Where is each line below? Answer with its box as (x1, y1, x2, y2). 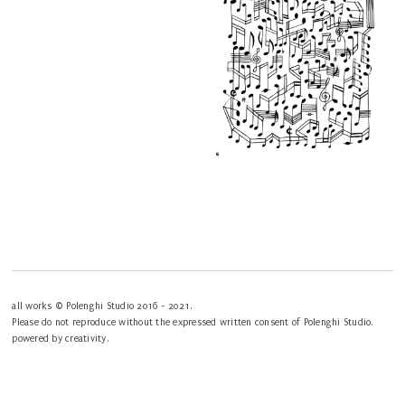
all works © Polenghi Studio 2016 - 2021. (12, 301, 193, 313)
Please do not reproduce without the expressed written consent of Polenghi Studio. (12, 317, 373, 329)
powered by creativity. (12, 334, 108, 345)
